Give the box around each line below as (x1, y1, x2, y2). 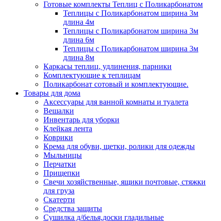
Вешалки (43, 107, 74, 115)
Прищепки (43, 169, 80, 178)
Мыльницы (43, 151, 82, 160)
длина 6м (63, 36, 94, 44)
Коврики (43, 133, 73, 142)
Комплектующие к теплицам (43, 71, 141, 80)
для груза (43, 186, 74, 195)
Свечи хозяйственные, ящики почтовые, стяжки (43, 178, 206, 186)
